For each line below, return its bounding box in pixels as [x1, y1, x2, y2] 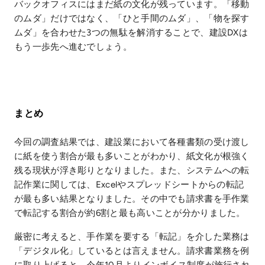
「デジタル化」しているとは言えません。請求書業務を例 [14, 245, 250, 256]
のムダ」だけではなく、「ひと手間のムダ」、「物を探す [14, 12, 250, 24]
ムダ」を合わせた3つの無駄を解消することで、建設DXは [14, 27, 248, 38]
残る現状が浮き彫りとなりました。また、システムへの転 [14, 164, 250, 176]
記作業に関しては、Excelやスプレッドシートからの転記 [14, 179, 244, 190]
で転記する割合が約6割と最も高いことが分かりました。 [14, 207, 245, 218]
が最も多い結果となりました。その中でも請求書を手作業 [14, 193, 250, 204]
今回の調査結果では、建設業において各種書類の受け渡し [14, 136, 250, 147]
